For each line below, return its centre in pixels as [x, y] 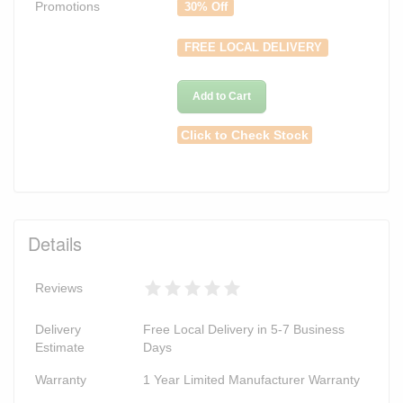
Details [55, 243]
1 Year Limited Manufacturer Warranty [251, 379]
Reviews [59, 287]
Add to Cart [222, 96]
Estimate [60, 347]
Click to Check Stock [245, 134]
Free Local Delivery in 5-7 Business [244, 329]
